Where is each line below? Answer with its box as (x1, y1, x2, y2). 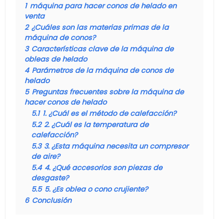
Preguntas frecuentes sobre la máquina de (32, 87, 184, 97)
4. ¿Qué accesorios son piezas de (44, 163, 162, 173)
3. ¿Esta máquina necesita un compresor (44, 141, 188, 151)
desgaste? (31, 173, 69, 183)
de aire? (31, 152, 60, 161)
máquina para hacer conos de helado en (30, 1, 176, 11)
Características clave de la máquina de (31, 44, 174, 54)
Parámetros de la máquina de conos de (32, 66, 174, 75)
